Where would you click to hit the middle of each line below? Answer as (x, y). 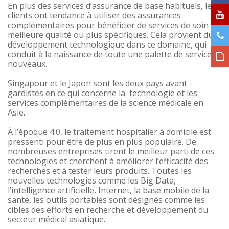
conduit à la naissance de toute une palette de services (112, 54)
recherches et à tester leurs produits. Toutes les (100, 171)
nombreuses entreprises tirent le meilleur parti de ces (111, 152)
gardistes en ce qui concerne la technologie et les (102, 93)
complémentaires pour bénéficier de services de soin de (114, 25)
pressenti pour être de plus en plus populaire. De (102, 142)
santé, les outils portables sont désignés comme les (106, 200)
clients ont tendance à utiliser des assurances (94, 16)
